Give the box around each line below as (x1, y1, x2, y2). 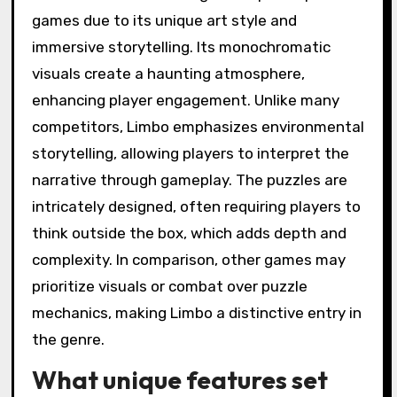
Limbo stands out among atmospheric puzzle (31, 282, 351, 300)
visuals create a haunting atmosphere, (31, 362, 305, 380)
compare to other (31, 162, 264, 198)
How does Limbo (31, 126, 248, 162)
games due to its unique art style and (31, 308, 297, 327)
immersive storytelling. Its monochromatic (31, 335, 331, 354)
